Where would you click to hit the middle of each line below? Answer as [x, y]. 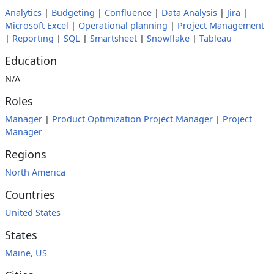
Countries [30, 194]
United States [33, 213]
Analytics [23, 13]
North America [35, 172]
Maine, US [26, 253]
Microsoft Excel [37, 25]
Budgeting [73, 13]
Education [31, 61]
